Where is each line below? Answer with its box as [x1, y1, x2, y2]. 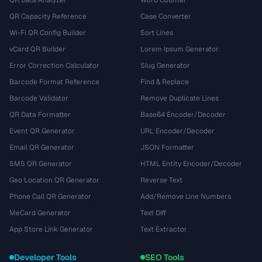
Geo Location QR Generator [9, 175, 99, 185]
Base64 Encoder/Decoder [140, 110, 226, 119]
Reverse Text [140, 175, 182, 185]
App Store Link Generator [9, 225, 93, 234]
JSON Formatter [140, 143, 194, 152]
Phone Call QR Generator [9, 192, 91, 201]
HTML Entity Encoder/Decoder [140, 159, 242, 168]
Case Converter [140, 12, 191, 21]
